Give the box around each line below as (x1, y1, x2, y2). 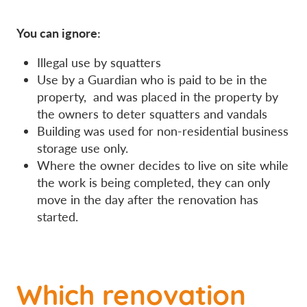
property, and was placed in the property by (37, 88, 278, 105)
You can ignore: (16, 23, 101, 41)
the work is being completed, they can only (37, 173, 270, 191)
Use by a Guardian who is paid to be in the (37, 71, 267, 88)
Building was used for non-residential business (37, 122, 288, 139)
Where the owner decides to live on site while (37, 156, 288, 173)
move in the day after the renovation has (37, 191, 258, 208)
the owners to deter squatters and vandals (37, 105, 267, 122)
